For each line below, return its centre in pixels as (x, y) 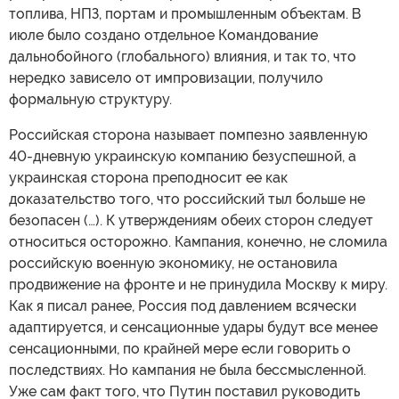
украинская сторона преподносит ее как (148, 177)
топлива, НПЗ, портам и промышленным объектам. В (185, 13)
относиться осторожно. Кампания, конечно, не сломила (198, 241)
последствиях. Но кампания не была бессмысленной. (187, 370)
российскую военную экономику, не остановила (173, 263)
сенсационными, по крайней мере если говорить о (180, 348)
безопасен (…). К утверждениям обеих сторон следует (191, 220)
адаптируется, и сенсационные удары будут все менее (193, 327)
